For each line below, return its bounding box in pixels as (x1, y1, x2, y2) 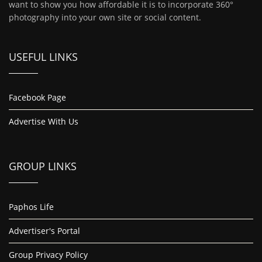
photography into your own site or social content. (9, 12, 201, 23)
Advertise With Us (9, 116, 78, 127)
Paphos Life (9, 201, 54, 213)
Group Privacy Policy (9, 249, 88, 261)
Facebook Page (9, 92, 66, 104)
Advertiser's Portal (9, 225, 80, 237)
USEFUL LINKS (9, 50, 78, 64)
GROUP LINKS (9, 159, 77, 174)
